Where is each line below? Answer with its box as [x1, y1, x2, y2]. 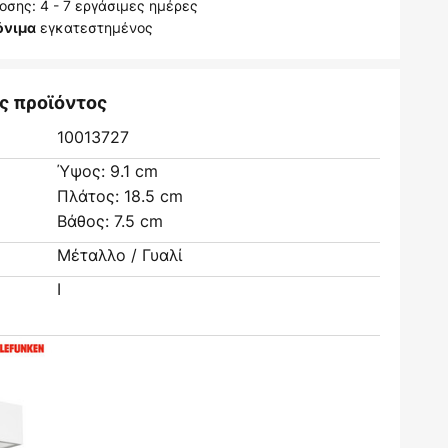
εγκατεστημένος [36, 18, 154, 37]
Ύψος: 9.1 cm [57, 160, 159, 182]
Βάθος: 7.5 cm [57, 210, 164, 232]
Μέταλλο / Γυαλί [57, 244, 183, 266]
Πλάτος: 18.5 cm [57, 185, 184, 207]
